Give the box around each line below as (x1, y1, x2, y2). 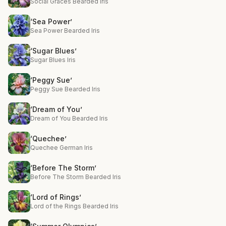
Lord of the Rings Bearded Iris (30, 202, 119, 210)
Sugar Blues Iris (30, 56, 76, 64)
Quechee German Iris (30, 144, 93, 151)
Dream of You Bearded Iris (30, 115, 108, 122)
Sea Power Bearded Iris (30, 27, 100, 34)
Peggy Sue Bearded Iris (30, 85, 100, 93)
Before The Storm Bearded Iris (30, 173, 121, 181)
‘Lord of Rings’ (30, 193, 81, 201)
